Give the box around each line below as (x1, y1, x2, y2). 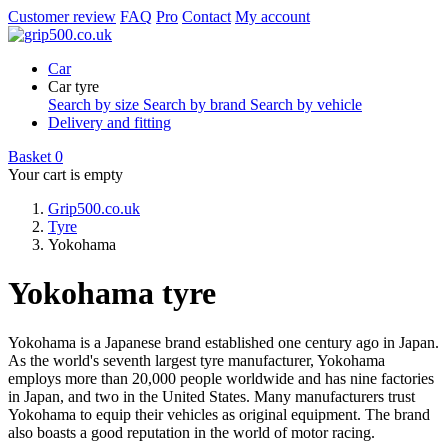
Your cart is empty (8, 166, 123, 183)
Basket (8, 148, 51, 165)
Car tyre (48, 78, 99, 95)
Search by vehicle (250, 96, 362, 113)
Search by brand (143, 96, 250, 113)
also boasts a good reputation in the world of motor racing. (8, 423, 375, 441)
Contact (182, 8, 231, 25)
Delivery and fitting (48, 114, 171, 131)
